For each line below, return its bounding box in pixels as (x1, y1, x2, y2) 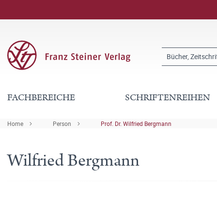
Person (53, 120, 71, 127)
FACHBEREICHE (7, 91, 75, 104)
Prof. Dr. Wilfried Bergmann (101, 120, 171, 127)
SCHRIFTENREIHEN (125, 91, 211, 104)
